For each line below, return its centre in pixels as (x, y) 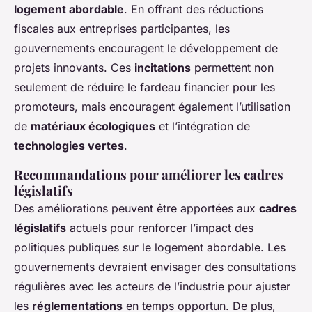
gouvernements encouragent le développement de (146, 48)
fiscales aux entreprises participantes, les (122, 29)
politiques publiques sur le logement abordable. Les (150, 248)
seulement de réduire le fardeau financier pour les (145, 87)
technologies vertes (69, 146)
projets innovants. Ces (74, 68)
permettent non (232, 68)
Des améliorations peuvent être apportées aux (136, 209)
